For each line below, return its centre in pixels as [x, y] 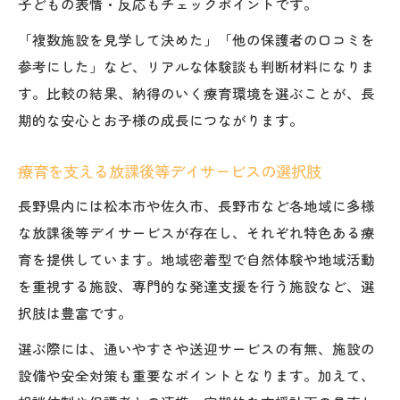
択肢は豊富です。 [75, 312]
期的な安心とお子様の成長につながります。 [161, 119]
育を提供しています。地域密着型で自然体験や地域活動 [196, 258]
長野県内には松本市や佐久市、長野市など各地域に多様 [196, 205]
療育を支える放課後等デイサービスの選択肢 [170, 171]
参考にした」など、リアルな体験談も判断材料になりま [196, 66]
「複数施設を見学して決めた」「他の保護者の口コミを [196, 39]
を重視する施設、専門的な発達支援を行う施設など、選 [196, 285]
